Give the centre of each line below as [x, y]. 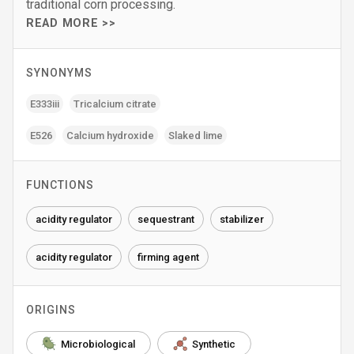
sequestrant [166, 219]
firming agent [168, 257]
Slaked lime [196, 135]
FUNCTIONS [60, 185]
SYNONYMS [59, 73]
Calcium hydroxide [110, 135]
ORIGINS [51, 310]
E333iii [45, 104]
